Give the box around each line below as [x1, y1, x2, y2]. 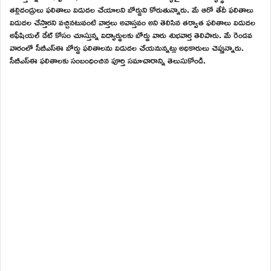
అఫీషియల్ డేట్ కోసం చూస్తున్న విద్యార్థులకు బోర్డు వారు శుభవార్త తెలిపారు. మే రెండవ [10, 26, 252, 43]
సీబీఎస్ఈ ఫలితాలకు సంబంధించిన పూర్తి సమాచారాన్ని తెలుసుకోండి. [10, 51, 206, 68]
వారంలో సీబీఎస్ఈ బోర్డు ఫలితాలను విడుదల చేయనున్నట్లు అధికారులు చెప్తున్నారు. [10, 39, 244, 56]
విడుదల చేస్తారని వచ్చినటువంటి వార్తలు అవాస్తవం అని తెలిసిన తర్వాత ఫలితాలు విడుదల [10, 13, 255, 30]
